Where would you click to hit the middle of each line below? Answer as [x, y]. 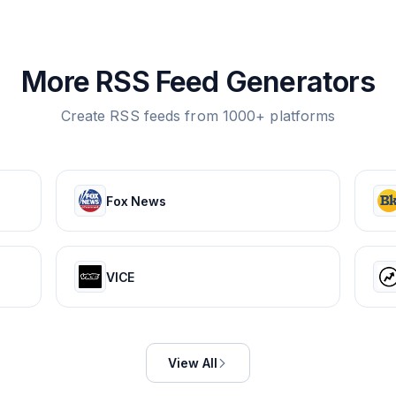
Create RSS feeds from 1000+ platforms [198, 116]
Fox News [136, 201]
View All [193, 363]
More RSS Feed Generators [198, 82]
